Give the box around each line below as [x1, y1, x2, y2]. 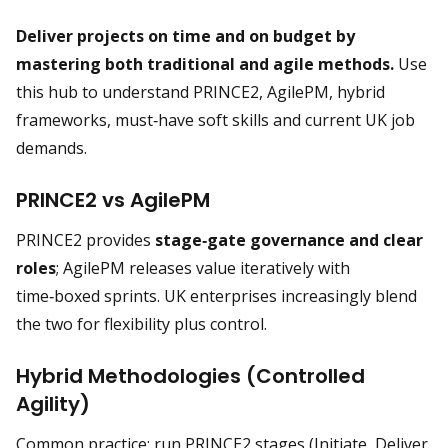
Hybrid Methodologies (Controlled [16, 362, 365, 390]
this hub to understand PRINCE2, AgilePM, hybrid [16, 81, 385, 103]
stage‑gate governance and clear [155, 229, 423, 251]
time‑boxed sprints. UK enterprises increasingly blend [16, 285, 417, 307]
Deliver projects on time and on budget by [16, 25, 355, 47]
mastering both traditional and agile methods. [16, 53, 394, 75]
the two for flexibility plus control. [16, 313, 267, 335]
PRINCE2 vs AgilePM [16, 186, 210, 214]
